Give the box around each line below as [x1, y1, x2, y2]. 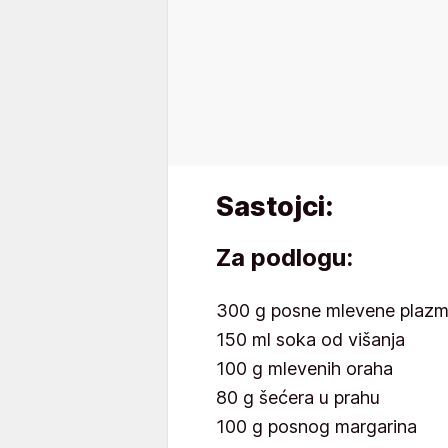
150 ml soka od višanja [216, 329, 405, 350]
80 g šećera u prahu [216, 387, 380, 408]
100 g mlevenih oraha [216, 358, 393, 379]
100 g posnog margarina [216, 416, 417, 437]
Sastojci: [216, 190, 333, 223]
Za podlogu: [216, 243, 353, 272]
